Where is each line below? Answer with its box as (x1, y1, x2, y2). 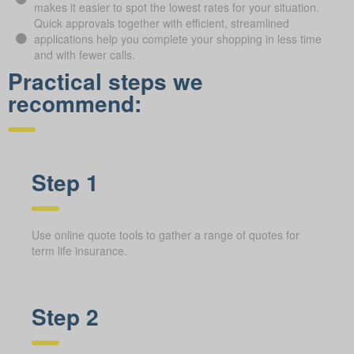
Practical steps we (8, 64, 203, 97)
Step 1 (32, 165, 99, 198)
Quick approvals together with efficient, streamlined (33, 14, 289, 31)
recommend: (8, 86, 141, 119)
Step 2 (32, 299, 99, 333)
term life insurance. (32, 242, 127, 258)
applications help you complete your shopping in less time (33, 30, 322, 47)
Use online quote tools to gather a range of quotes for (32, 226, 299, 243)
